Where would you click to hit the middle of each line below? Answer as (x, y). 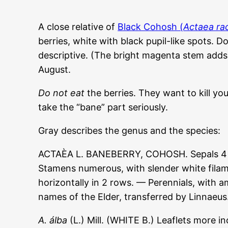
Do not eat (62, 93)
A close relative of (78, 27)
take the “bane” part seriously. (103, 107)
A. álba (53, 220)
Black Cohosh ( (151, 27)
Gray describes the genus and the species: (130, 131)
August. (55, 70)
